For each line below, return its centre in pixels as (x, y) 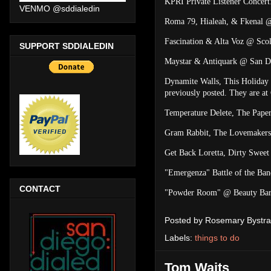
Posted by (185, 220)
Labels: (180, 237)
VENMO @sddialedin (60, 9)
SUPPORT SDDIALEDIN (67, 46)
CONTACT (40, 188)
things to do (217, 237)
